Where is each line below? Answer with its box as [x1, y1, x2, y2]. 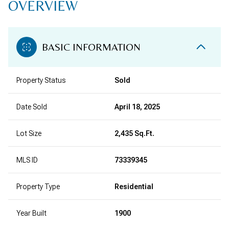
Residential [114, 182, 153, 191]
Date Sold [16, 103, 47, 111]
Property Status [16, 76, 65, 84]
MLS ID [16, 156, 38, 164]
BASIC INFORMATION [42, 41, 141, 53]
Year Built [16, 209, 47, 217]
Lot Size [16, 129, 41, 138]
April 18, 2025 [114, 103, 160, 111]
